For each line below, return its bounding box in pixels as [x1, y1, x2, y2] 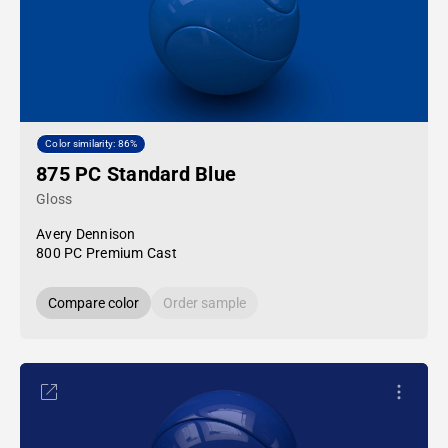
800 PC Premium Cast [36, 245, 177, 261]
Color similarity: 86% [45, 138, 138, 150]
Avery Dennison [36, 226, 136, 242]
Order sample [163, 295, 246, 311]
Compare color [48, 295, 139, 311]
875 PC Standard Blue [36, 162, 236, 186]
